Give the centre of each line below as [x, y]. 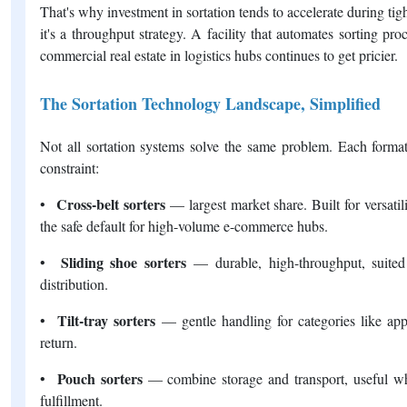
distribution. [74, 283]
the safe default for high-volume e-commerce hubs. [184, 225]
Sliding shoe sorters [127, 262]
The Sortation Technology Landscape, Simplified [210, 103]
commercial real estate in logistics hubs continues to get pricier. [219, 55]
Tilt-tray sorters [107, 320]
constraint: [69, 167]
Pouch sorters [102, 378]
